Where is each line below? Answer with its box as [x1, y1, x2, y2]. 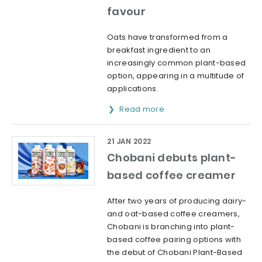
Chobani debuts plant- [107, 150, 237, 165]
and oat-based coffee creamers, [107, 208, 240, 219]
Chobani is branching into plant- [107, 220, 235, 232]
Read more [119, 103, 167, 115]
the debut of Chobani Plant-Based [107, 246, 243, 258]
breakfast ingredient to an [107, 44, 211, 56]
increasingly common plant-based [107, 57, 246, 68]
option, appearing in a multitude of [107, 70, 244, 81]
